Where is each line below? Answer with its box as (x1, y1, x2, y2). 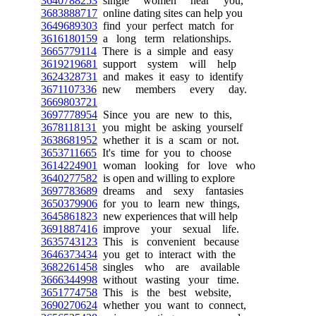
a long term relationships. (97, 32, 231, 44)
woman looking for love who (97, 159, 255, 171)
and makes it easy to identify (97, 70, 243, 83)
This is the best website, (97, 286, 231, 298)
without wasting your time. (97, 273, 239, 286)
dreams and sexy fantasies (97, 184, 243, 197)
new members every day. (97, 83, 247, 95)
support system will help (97, 57, 236, 70)
